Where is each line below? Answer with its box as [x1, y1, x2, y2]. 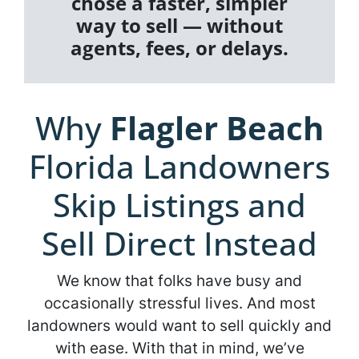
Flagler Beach [110, 106, 324, 151]
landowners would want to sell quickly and [27, 316, 332, 336]
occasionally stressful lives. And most [43, 293, 316, 313]
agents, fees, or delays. [71, 34, 288, 62]
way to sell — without [76, 12, 283, 39]
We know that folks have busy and [57, 271, 302, 291]
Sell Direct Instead [42, 221, 317, 266]
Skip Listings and [53, 183, 306, 228]
